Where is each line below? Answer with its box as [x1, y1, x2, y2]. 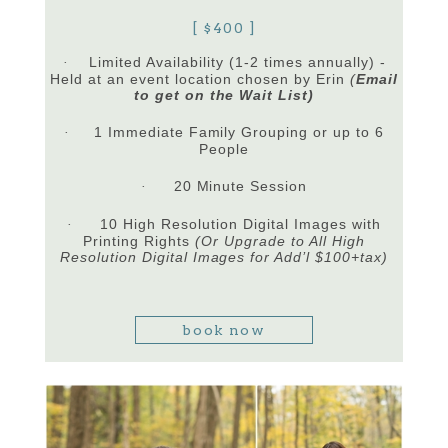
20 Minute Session [173, 178, 308, 195]
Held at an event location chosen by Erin [50, 71, 350, 88]
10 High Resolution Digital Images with [100, 216, 381, 233]
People [199, 141, 249, 158]
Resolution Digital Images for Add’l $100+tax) [59, 249, 389, 266]
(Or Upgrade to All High [195, 233, 365, 250]
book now [182, 322, 266, 339]
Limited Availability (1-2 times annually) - [89, 54, 386, 71]
